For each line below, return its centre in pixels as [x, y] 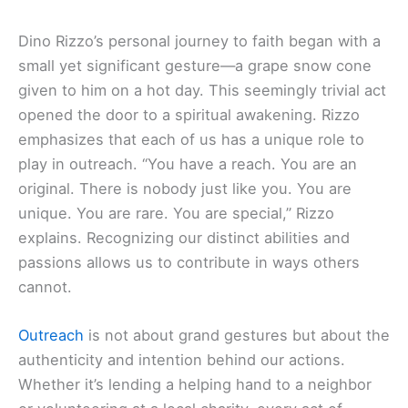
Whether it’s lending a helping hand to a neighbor [195, 384]
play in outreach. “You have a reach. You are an [188, 163]
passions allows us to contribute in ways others [189, 262]
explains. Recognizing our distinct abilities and [184, 237]
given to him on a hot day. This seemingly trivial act [202, 90]
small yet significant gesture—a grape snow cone [195, 65]
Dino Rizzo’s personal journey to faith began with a [199, 41]
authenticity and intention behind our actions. [182, 359]
